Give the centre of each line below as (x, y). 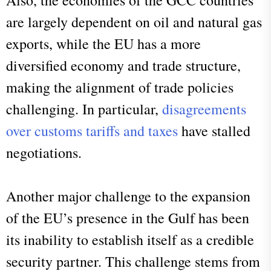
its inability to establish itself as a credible (130, 239)
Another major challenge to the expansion (128, 196)
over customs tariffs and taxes (92, 130)
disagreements (204, 109)
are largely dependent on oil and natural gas (134, 21)
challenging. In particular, (84, 109)
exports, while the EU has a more (103, 43)
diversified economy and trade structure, (123, 65)
